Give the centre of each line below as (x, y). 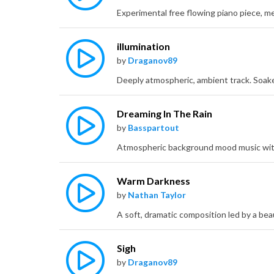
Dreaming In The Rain (165, 114)
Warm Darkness (154, 181)
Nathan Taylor (157, 195)
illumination (143, 46)
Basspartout (154, 128)
